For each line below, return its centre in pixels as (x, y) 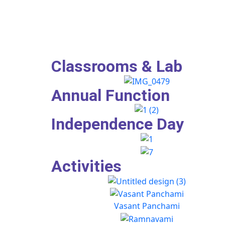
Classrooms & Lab (117, 66)
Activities (86, 166)
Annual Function (110, 95)
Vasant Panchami (147, 206)
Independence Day (118, 124)
